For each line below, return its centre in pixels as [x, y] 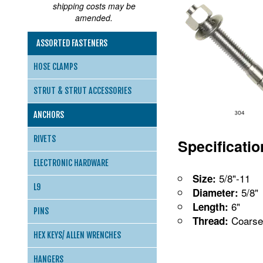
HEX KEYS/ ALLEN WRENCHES [77, 235]
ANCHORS [49, 115]
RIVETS [45, 139]
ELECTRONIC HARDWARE [71, 163]
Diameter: [215, 193]
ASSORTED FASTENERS [72, 43]
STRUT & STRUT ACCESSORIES [82, 91]
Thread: [210, 221]
